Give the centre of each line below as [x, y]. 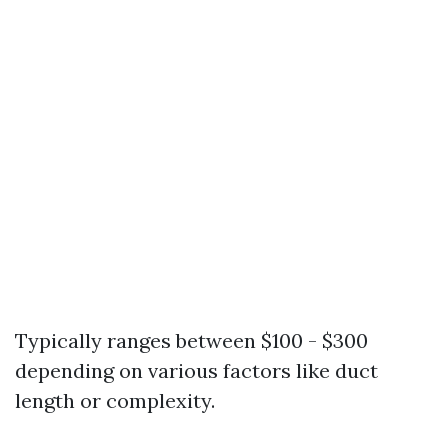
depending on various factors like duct [196, 371]
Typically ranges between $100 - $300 [191, 341]
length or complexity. [115, 401]
